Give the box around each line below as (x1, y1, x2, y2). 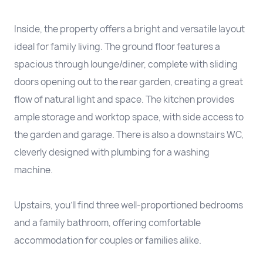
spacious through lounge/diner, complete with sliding (14, 58, 238, 71)
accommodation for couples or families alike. (14, 234, 201, 247)
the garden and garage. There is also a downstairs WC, (14, 129, 244, 141)
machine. (14, 164, 53, 177)
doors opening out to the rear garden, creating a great (14, 76, 243, 89)
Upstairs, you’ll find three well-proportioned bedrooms (14, 199, 243, 212)
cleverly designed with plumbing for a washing (14, 146, 210, 159)
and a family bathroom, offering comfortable (14, 217, 201, 230)
